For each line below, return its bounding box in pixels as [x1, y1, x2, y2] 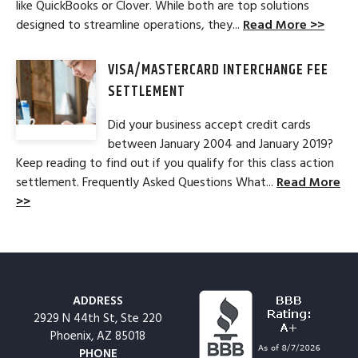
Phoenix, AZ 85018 [50, 328, 146, 345]
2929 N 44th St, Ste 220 [34, 310, 163, 328]
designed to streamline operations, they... [16, 15, 243, 34]
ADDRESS [73, 292, 124, 310]
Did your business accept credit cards [108, 115, 311, 133]
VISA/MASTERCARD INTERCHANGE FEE [108, 58, 328, 82]
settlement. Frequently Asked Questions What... [16, 173, 276, 191]
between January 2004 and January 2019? [108, 134, 333, 153]
